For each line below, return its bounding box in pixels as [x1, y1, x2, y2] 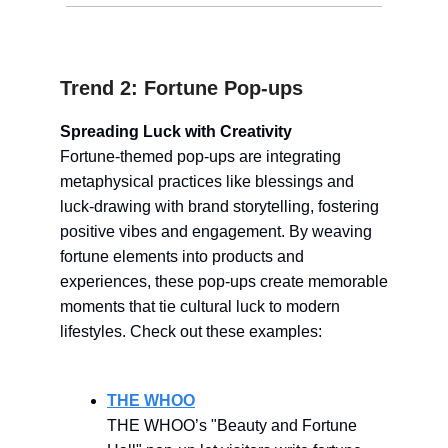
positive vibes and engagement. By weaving [60, 222, 372, 240]
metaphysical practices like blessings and [60, 172, 354, 190]
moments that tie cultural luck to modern [60, 297, 340, 315]
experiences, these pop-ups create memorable [60, 272, 388, 290]
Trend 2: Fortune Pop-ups [60, 76, 303, 99]
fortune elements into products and [60, 247, 304, 265]
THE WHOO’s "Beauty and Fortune [107, 416, 357, 434]
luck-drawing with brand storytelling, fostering [60, 197, 379, 215]
